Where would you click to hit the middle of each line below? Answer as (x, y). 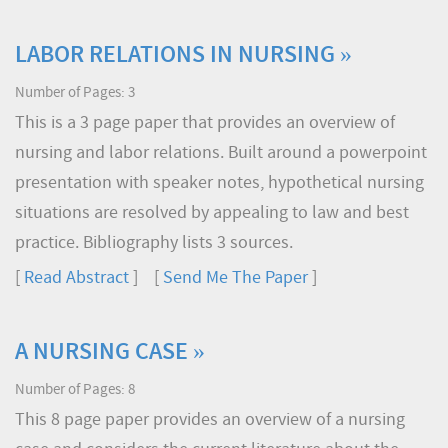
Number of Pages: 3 (75, 93)
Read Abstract (76, 278)
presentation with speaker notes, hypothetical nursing (219, 183)
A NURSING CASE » (110, 353)
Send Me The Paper (235, 278)
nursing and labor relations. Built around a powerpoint (221, 153)
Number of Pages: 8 (75, 390)
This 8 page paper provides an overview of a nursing (210, 420)
